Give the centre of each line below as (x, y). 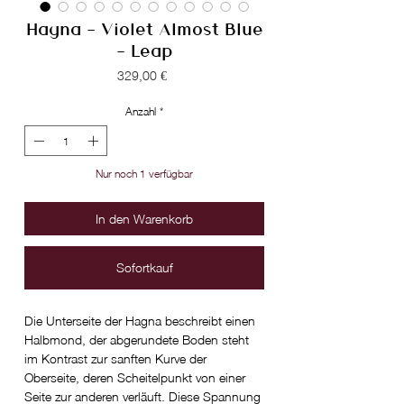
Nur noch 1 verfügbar (144, 174)
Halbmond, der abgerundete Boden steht (137, 340)
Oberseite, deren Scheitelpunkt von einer (135, 378)
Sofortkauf (144, 268)
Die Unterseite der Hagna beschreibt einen (140, 321)
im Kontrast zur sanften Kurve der (115, 359)
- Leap (144, 50)
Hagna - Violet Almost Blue (144, 28)
